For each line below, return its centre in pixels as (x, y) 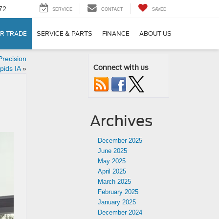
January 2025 (117, 202)
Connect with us (121, 67)
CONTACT (112, 10)
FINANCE (116, 34)
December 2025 (120, 141)
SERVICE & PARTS (65, 34)
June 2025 (112, 151)
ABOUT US (155, 34)
